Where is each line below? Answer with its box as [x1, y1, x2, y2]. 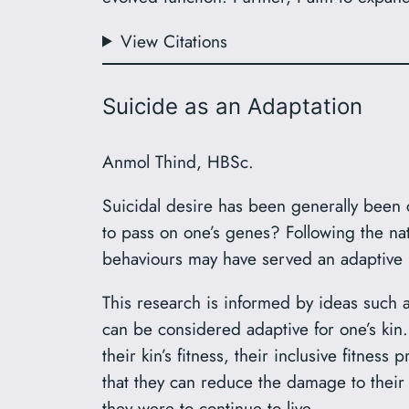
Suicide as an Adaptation [102, 93, 362, 121]
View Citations [121, 27, 228, 54]
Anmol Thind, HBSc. [102, 148, 254, 174]
